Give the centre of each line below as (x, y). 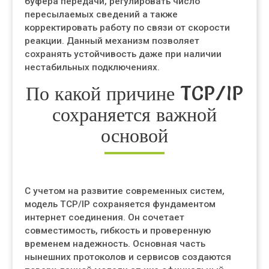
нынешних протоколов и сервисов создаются (128, 257)
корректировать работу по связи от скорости (127, 28)
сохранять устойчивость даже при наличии (123, 54)
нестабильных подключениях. (92, 67)
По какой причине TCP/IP (134, 93)
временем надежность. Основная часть (115, 244)
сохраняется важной (134, 114)
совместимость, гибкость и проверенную (118, 231)
